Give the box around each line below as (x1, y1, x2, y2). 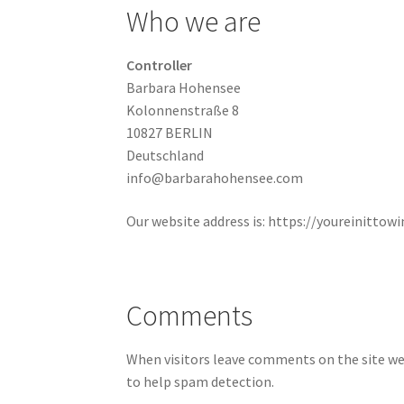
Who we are (126, 3, 262, 40)
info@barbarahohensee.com (126, 169, 304, 188)
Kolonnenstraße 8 (126, 101, 240, 120)
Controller (126, 56, 193, 75)
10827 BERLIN (126, 124, 214, 142)
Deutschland (126, 146, 205, 165)
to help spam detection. (126, 372, 275, 391)
